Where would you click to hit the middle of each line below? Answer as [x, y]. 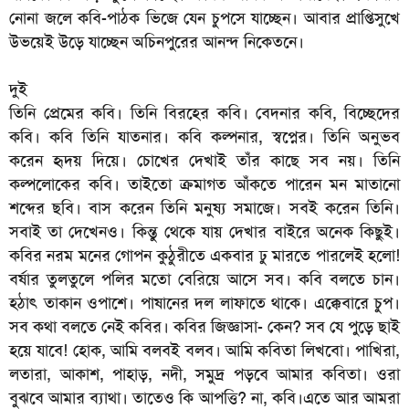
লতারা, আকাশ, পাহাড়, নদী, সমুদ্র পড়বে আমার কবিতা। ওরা [204, 375]
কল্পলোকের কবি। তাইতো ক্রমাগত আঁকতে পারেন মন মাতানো [204, 185]
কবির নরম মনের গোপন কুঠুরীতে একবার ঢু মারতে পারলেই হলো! [204, 256]
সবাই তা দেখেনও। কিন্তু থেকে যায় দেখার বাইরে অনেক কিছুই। [204, 232]
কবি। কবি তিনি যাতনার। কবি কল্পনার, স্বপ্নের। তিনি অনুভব [204, 137]
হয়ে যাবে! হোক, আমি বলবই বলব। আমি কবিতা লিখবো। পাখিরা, [204, 351]
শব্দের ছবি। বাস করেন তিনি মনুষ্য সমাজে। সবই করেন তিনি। [204, 209]
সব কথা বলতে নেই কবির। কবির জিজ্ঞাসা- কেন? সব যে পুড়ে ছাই [204, 327]
